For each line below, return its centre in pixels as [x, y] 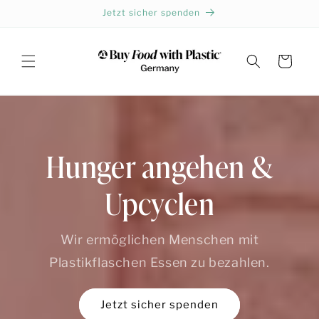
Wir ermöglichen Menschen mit [159, 239]
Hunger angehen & [159, 165]
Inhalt [37, 29]
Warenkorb [284, 61]
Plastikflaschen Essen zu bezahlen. [159, 262]
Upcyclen [159, 202]
